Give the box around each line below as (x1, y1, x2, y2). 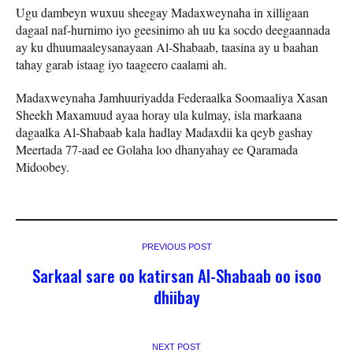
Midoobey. (16, 158, 69, 175)
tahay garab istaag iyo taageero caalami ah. (16, 55, 227, 72)
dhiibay (153, 284, 200, 309)
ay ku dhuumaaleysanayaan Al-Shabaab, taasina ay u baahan (16, 38, 318, 55)
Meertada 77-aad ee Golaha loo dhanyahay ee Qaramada (16, 140, 298, 158)
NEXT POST (152, 341, 201, 351)
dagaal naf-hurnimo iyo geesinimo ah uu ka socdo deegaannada (16, 20, 330, 38)
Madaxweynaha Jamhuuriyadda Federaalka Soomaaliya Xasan (16, 88, 328, 106)
